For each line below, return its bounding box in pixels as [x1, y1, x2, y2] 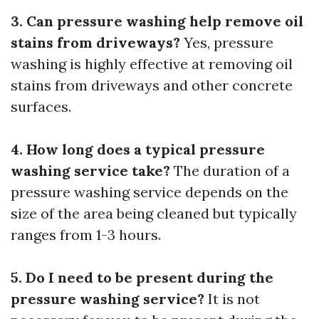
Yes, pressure [180, 33, 273, 51]
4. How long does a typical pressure [11, 140, 265, 158]
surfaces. [11, 98, 71, 115]
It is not [204, 290, 260, 308]
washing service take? [11, 162, 170, 179]
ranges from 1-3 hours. [11, 226, 161, 244]
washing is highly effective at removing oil [11, 55, 293, 73]
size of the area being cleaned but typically [11, 204, 297, 222]
